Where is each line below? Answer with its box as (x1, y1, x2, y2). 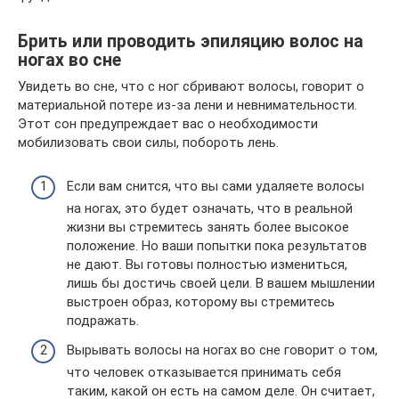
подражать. (67, 312, 139, 329)
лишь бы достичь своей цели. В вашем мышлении (67, 274, 375, 291)
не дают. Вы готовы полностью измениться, (67, 256, 347, 273)
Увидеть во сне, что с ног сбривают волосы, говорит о (18, 78, 364, 95)
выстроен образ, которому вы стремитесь (67, 293, 335, 310)
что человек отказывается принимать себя (67, 364, 341, 381)
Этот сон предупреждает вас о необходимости (18, 116, 318, 133)
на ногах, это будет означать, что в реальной (67, 199, 353, 216)
